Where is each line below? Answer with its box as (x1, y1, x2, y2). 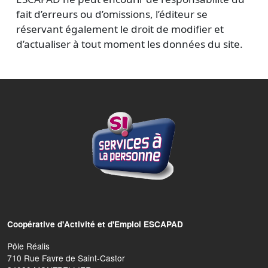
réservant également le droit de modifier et (16, 22, 224, 36)
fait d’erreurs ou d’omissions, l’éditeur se (16, 7, 208, 21)
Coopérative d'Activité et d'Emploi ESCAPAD (7, 218, 183, 230)
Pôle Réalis (7, 240, 50, 252)
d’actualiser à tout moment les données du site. (16, 37, 243, 51)
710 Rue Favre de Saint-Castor (7, 252, 125, 264)
